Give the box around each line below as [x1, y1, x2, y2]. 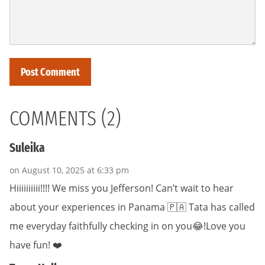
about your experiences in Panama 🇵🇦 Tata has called [9, 200, 255, 214]
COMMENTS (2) [9, 105, 121, 132]
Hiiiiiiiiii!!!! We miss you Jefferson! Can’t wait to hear [9, 181, 234, 195]
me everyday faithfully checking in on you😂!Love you [9, 219, 245, 232]
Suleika [9, 140, 45, 156]
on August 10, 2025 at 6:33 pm [9, 164, 129, 176]
